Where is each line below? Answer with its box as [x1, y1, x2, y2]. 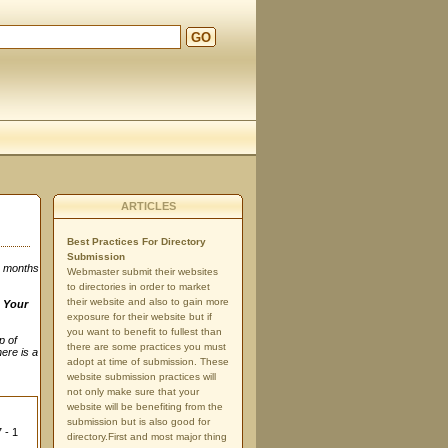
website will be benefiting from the [67, 401, 223, 412]
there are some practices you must [67, 341, 226, 352]
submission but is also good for [67, 416, 210, 427]
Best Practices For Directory [67, 236, 206, 247]
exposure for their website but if [67, 311, 212, 322]
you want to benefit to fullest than [67, 326, 222, 337]
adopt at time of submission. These [67, 356, 229, 367]
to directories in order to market [67, 281, 210, 292]
